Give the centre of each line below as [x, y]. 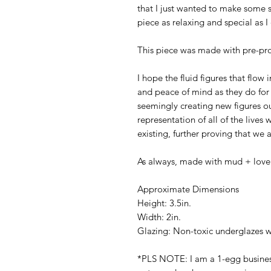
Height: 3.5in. [164, 203]
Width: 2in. [159, 217]
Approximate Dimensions [189, 189]
